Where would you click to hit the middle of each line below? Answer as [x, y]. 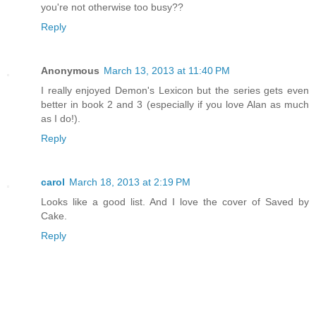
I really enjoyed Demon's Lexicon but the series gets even [175, 91]
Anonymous [70, 71]
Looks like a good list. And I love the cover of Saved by [175, 202]
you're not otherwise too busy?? [112, 7]
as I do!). [61, 119]
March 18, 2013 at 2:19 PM [130, 182]
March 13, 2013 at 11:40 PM [167, 71]
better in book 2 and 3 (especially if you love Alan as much [175, 105]
